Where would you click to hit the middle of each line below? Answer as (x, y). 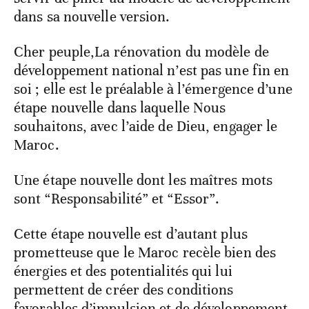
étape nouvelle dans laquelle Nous (120, 108)
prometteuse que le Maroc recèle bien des (145, 253)
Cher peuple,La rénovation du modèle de (141, 52)
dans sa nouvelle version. (92, 17)
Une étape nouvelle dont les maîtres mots (143, 180)
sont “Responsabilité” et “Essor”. (117, 199)
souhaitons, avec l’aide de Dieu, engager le (146, 127)
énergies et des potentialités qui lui (123, 271)
